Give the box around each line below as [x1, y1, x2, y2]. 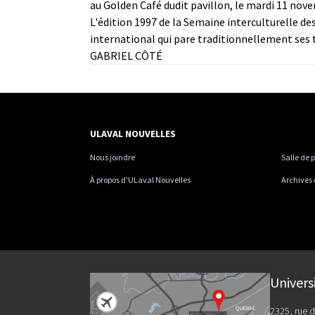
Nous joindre [90, 151, 135, 162]
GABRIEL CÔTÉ [90, 48, 162, 63]
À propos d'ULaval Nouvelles [90, 174, 191, 185]
